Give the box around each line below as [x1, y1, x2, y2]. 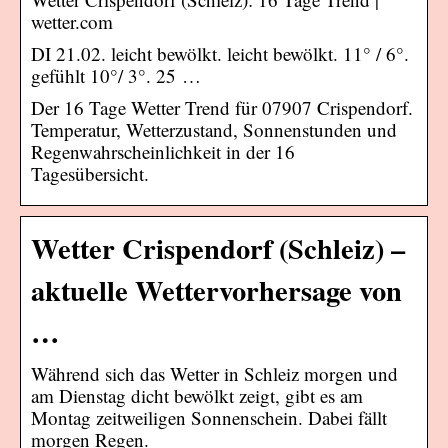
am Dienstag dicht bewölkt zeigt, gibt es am [31, 382, 363, 408]
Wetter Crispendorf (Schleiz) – [31, 226, 405, 269]
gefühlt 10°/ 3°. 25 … [31, 62, 201, 88]
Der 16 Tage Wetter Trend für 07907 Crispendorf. [31, 94, 413, 120]
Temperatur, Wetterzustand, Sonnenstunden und [31, 116, 397, 142]
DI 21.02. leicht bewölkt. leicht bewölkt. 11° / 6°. [31, 40, 409, 66]
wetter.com [31, 8, 113, 34]
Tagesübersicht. [31, 160, 149, 186]
